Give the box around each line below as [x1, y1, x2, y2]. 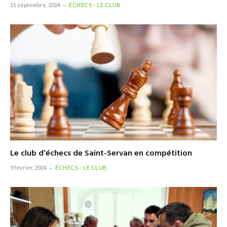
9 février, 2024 [10, 164, 47, 171]
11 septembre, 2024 [10, 1, 60, 8]
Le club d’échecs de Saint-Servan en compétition [10, 147, 192, 161]
